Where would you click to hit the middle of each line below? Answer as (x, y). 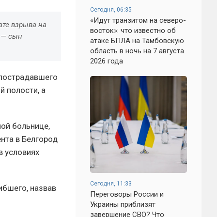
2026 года (107, 61)
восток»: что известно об (133, 31)
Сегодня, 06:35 (111, 10)
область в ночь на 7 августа (137, 51)
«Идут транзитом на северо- (138, 20)
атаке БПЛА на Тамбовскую (137, 41)
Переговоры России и (127, 194)
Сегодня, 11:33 (111, 184)
